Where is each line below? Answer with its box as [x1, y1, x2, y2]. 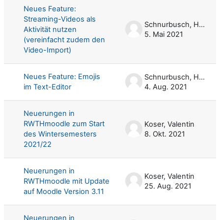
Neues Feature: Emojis [24, 72, 100, 81]
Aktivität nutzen [24, 25, 77, 34]
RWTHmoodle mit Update [24, 176, 110, 186]
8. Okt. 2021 [144, 129, 185, 138]
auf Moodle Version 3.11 [24, 187, 104, 196]
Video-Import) [24, 45, 71, 55]
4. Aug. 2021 [144, 82, 187, 91]
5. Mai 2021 [144, 29, 183, 39]
